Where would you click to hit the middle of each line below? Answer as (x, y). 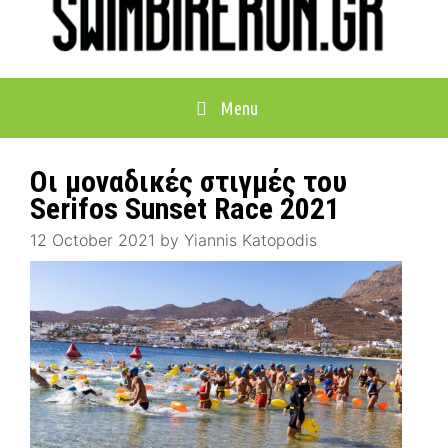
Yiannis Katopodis (250, 240)
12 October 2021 (92, 240)
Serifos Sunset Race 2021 (185, 208)
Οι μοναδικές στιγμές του (188, 181)
